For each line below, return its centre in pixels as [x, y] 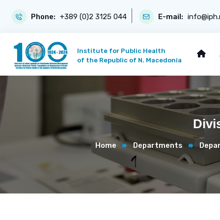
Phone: [43, 16]
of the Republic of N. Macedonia [129, 60]
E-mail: [171, 16]
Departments [158, 145]
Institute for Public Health [121, 51]
